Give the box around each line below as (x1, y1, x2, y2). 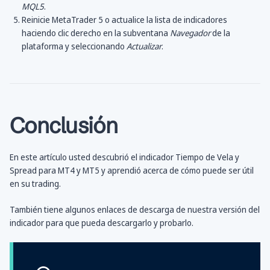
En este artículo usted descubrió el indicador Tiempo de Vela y (10, 151, 239, 163)
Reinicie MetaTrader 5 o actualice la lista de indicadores (22, 14, 227, 26)
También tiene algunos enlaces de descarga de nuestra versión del (10, 204, 260, 216)
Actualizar (127, 40, 162, 52)
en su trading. (10, 178, 61, 190)
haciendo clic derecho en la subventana (22, 27, 170, 39)
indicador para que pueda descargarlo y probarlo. (10, 217, 193, 229)
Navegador (170, 27, 210, 39)
